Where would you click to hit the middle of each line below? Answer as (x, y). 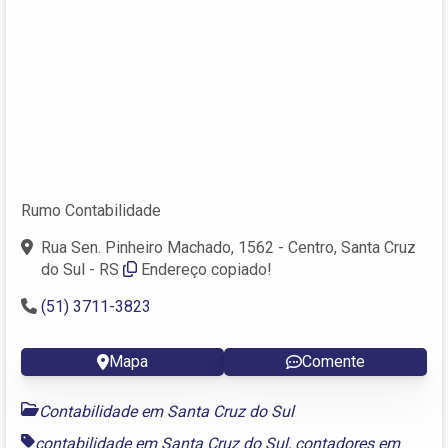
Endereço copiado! (206, 269)
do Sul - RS (80, 269)
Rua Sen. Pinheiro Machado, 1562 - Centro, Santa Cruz (228, 247)
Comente (333, 361)
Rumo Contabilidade (91, 210)
